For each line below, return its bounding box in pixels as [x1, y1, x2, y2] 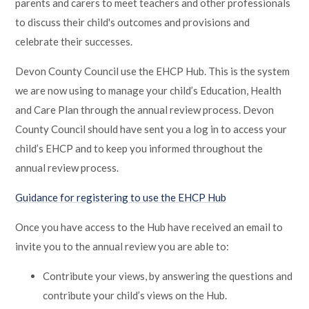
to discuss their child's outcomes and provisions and [15, 15, 250, 28]
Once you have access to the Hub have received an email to [15, 220, 283, 233]
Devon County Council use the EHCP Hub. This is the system [15, 64, 290, 77]
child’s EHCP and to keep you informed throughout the [15, 141, 263, 154]
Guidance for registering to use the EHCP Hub [15, 190, 227, 203]
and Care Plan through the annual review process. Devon [15, 103, 275, 116]
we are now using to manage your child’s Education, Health [15, 83, 282, 97]
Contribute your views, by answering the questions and [43, 269, 293, 282]
